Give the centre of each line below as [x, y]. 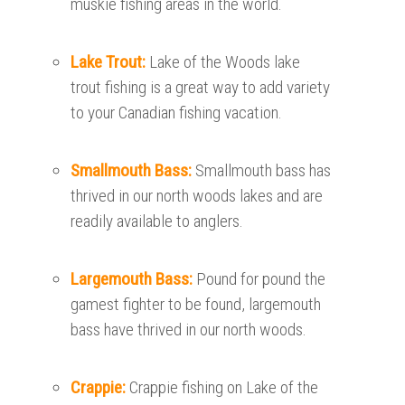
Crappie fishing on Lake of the [224, 388]
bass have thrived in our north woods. [189, 330]
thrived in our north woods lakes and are [197, 196]
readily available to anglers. [157, 221]
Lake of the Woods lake [225, 62]
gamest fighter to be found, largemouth [196, 305]
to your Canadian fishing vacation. [177, 113]
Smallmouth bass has [264, 171]
